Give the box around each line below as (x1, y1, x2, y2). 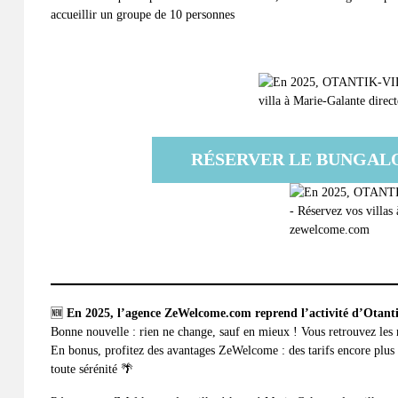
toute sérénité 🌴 (51, 362, 133, 376)
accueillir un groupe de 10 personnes (51, 8, 235, 21)
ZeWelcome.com (164, 306, 251, 320)
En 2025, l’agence (67, 306, 164, 320)
